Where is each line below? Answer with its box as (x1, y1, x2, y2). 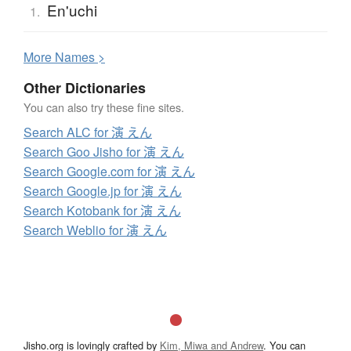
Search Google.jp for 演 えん (24, 181, 182, 200)
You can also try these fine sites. (24, 98, 184, 115)
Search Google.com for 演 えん (24, 161, 195, 180)
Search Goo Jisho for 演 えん (24, 142, 184, 161)
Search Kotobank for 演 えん (24, 201, 181, 219)
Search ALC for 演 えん (24, 122, 152, 141)
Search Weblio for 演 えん (24, 220, 167, 239)
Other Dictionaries (24, 77, 146, 98)
